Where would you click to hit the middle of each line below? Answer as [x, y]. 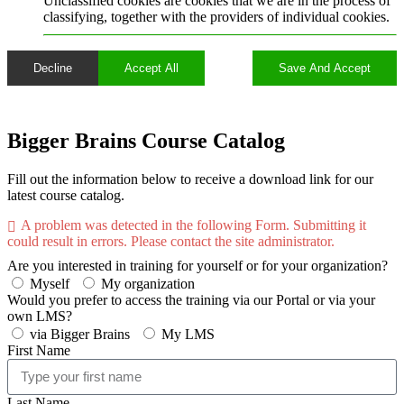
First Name [39, 350]
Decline [53, 69]
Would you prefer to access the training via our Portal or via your [191, 299]
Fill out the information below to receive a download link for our [190, 179]
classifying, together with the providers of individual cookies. [216, 17]
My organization [148, 283]
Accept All [151, 69]
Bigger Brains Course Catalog [146, 141]
